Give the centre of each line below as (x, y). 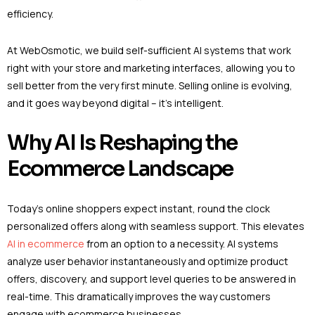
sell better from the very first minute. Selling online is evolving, (150, 85)
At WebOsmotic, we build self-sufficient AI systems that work (149, 50)
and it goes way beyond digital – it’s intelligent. (117, 103)
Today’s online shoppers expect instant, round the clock (139, 208)
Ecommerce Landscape (120, 168)
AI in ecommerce (46, 243)
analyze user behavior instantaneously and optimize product (148, 261)
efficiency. (32, 14)
